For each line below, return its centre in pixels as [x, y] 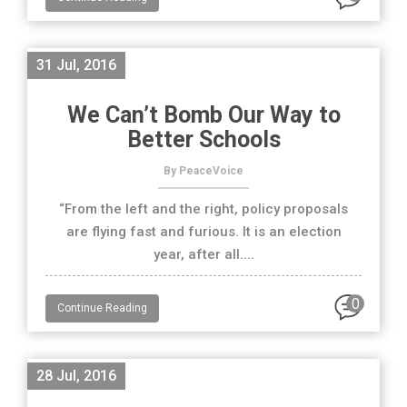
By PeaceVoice [203, 171]
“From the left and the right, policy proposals [203, 209]
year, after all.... [203, 254]
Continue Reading [102, 308]
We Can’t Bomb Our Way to [203, 115]
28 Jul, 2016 [76, 376]
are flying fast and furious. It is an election [203, 232]
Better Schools [203, 139]
